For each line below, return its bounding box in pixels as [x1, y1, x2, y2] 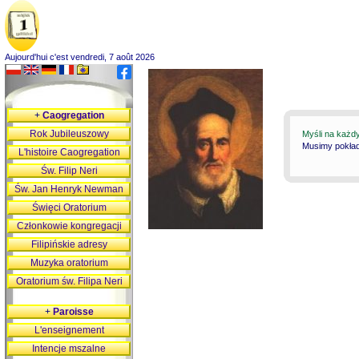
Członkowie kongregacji [16, 220, 122, 232]
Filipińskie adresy [30, 239, 107, 250]
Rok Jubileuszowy [29, 128, 109, 139]
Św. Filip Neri [40, 165, 98, 176]
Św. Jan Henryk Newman [14, 184, 123, 195]
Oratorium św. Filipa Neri [15, 276, 123, 287]
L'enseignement [34, 325, 104, 336]
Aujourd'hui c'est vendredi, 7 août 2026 [5, 52, 155, 62]
